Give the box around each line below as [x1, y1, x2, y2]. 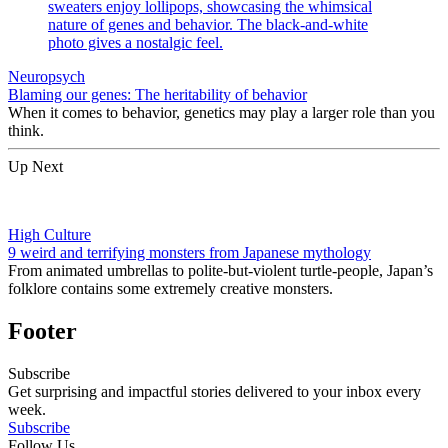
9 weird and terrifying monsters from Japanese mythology [8, 244, 371, 262]
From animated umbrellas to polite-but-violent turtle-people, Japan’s [8, 262, 433, 280]
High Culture [8, 226, 91, 244]
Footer [8, 318, 77, 345]
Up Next [8, 158, 63, 176]
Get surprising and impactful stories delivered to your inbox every [8, 383, 421, 401]
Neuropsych [8, 68, 85, 86]
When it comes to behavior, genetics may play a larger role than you [8, 104, 435, 122]
